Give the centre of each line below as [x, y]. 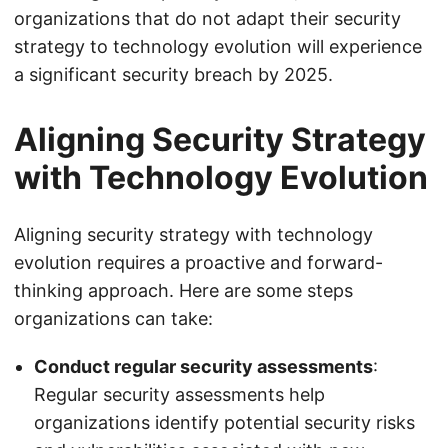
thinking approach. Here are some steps [183, 290]
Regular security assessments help [179, 394]
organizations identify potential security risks [224, 422]
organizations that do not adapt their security [207, 18]
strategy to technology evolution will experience [218, 46]
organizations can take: [113, 318]
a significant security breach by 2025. [173, 74]
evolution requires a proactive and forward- [198, 262]
